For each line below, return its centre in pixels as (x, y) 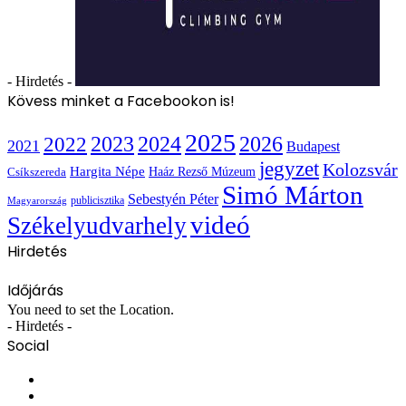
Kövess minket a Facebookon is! (121, 101)
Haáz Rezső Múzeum (202, 171)
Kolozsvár (360, 169)
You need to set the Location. (91, 309)
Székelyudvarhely (97, 225)
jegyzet (289, 169)
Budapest (313, 146)
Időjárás (35, 290)
